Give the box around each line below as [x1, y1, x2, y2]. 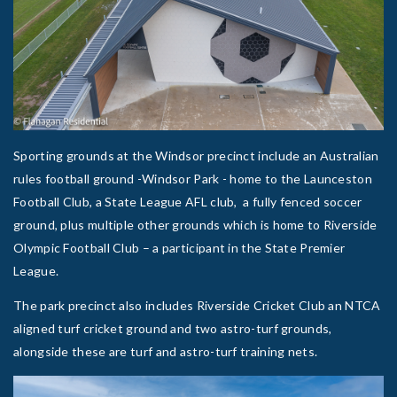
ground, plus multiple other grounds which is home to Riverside [13, 216, 378, 232]
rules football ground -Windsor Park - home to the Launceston [13, 170, 372, 186]
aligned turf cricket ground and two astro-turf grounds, [13, 320, 332, 336]
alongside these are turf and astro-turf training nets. [13, 343, 318, 359]
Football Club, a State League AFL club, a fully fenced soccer [13, 193, 362, 209]
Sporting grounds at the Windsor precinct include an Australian [13, 147, 379, 163]
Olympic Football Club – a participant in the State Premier [13, 239, 346, 255]
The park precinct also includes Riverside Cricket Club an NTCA [13, 297, 381, 313]
